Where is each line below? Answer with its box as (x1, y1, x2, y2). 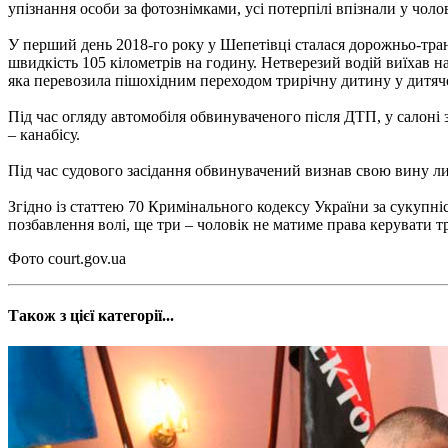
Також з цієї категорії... (8, 307, 174, 325)
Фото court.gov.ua (8, 249, 126, 267)
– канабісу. (8, 125, 80, 143)
